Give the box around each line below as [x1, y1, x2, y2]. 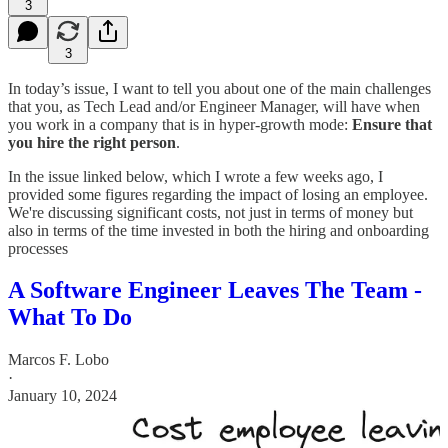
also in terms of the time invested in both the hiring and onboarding [8, 221, 429, 239]
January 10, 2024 [8, 387, 117, 405]
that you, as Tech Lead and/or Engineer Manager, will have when [8, 97, 420, 115]
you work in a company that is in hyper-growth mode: [8, 115, 352, 133]
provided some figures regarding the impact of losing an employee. [8, 185, 428, 203]
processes [8, 239, 68, 257]
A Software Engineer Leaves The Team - [8, 277, 422, 304]
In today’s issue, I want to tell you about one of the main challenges [8, 79, 431, 97]
